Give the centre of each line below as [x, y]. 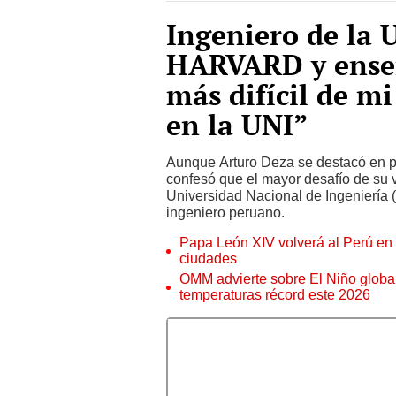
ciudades [208, 251]
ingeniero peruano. [225, 206]
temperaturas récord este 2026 [275, 288]
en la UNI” [237, 118]
